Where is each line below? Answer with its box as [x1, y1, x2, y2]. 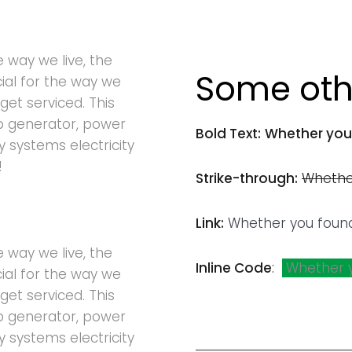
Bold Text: [196, 124, 261, 143]
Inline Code [196, 258, 272, 277]
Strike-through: [196, 169, 298, 188]
